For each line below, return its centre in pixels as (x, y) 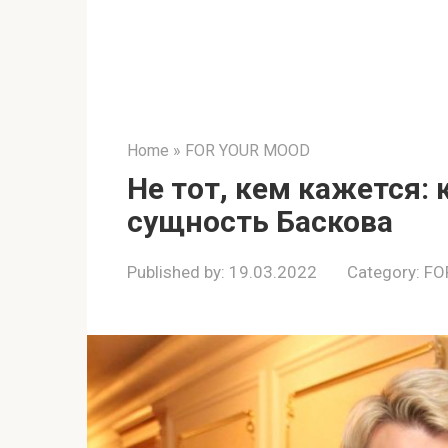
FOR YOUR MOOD (247, 150)
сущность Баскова (260, 221)
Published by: (176, 271)
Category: (383, 271)
